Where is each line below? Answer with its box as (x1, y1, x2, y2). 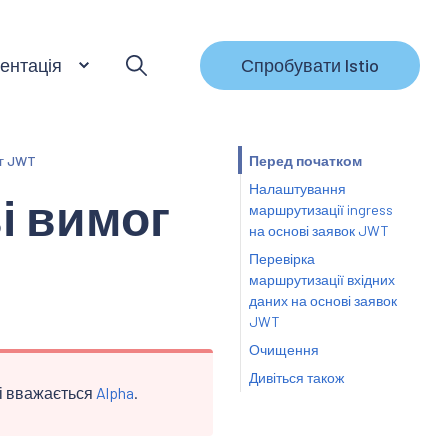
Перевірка (248, 249, 315, 267)
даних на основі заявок (248, 291, 397, 309)
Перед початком (248, 151, 362, 169)
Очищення (248, 341, 319, 359)
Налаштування (248, 179, 346, 197)
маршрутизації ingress (248, 200, 393, 218)
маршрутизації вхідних (248, 270, 395, 288)
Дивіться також (248, 369, 344, 387)
